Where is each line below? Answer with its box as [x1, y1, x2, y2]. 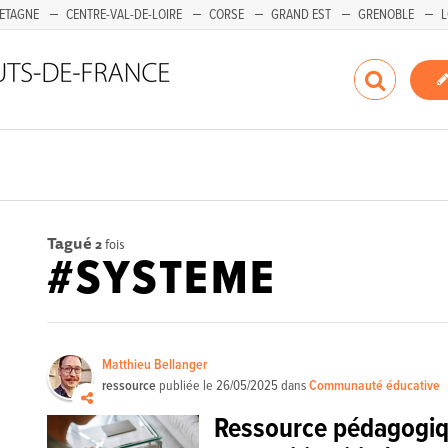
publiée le [156, 377, 217, 395]
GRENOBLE [358, 6, 414, 24]
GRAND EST [271, 6, 331, 24]
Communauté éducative [309, 377, 441, 395]
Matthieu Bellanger [102, 356, 208, 374]
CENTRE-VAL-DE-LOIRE [66, 6, 182, 24]
